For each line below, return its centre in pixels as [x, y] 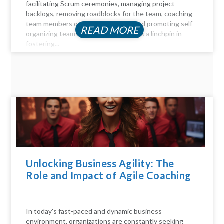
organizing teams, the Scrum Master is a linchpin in [104, 34]
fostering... [43, 44]
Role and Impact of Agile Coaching [109, 176]
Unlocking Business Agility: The [100, 164]
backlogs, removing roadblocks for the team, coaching [109, 14]
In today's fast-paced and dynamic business [94, 211]
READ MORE [109, 30]
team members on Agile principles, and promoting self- [111, 24]
